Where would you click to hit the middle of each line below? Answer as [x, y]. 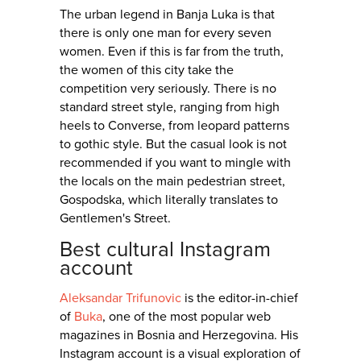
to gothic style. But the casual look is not [173, 145]
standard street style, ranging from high [170, 108]
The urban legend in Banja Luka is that [167, 15]
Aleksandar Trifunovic [120, 299]
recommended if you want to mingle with [175, 163]
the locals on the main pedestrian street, [172, 182]
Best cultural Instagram [165, 250]
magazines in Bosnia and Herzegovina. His [179, 336]
